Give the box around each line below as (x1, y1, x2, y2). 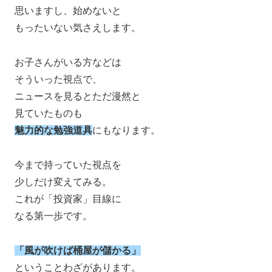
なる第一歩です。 (15, 210, 92, 221)
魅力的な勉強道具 (15, 125, 92, 136)
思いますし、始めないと (15, 5, 121, 16)
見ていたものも (15, 108, 83, 119)
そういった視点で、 (15, 74, 102, 85)
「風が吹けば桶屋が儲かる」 (15, 245, 141, 256)
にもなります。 (92, 125, 160, 136)
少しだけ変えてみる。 (15, 176, 112, 187)
